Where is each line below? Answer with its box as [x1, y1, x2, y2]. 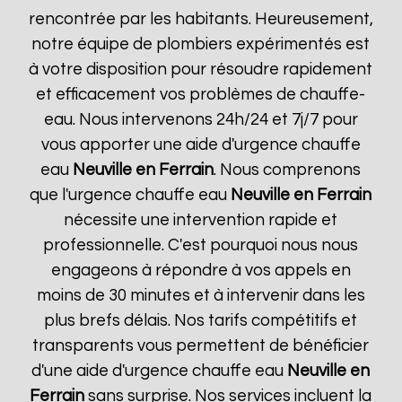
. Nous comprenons [214, 162, 362, 179]
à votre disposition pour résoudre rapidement [29, 61, 373, 78]
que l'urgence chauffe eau [30, 187, 232, 204]
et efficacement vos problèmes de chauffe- [36, 86, 366, 103]
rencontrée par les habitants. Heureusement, [28, 11, 373, 28]
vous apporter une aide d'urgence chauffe [40, 136, 361, 153]
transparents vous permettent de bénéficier [32, 337, 370, 354]
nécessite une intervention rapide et [64, 212, 338, 229]
